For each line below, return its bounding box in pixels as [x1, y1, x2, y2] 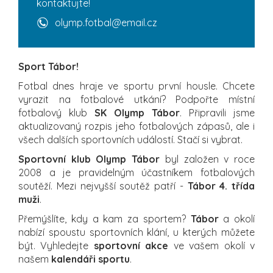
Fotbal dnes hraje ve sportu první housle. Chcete [18, 79, 255, 92]
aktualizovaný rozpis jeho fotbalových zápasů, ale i [18, 119, 255, 132]
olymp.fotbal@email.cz [55, 16, 157, 29]
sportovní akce [93, 239, 169, 252]
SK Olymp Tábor [94, 106, 180, 119]
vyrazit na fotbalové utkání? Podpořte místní [18, 93, 255, 105]
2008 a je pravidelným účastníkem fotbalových [18, 166, 255, 179]
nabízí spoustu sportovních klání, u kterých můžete [18, 225, 255, 238]
